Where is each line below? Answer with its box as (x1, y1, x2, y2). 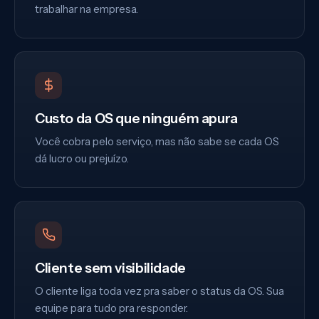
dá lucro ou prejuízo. (35, 151, 129, 165)
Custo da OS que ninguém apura (35, 110, 238, 127)
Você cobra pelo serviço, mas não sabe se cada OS (35, 134, 279, 148)
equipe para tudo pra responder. (35, 300, 188, 315)
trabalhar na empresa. (35, 1, 138, 16)
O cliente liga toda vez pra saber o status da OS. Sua (35, 283, 284, 298)
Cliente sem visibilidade (35, 259, 186, 276)
